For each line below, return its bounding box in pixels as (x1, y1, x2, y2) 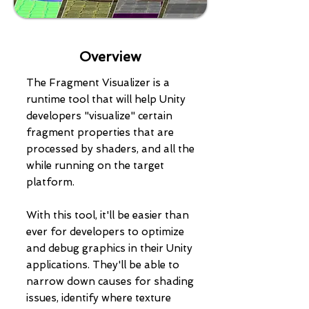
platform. (26, 176, 74, 188)
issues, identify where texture (26, 292, 171, 304)
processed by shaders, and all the (26, 143, 195, 155)
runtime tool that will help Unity (26, 93, 186, 106)
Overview (79, 48, 141, 65)
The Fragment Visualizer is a (26, 77, 170, 89)
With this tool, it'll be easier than (26, 209, 189, 221)
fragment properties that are (26, 126, 174, 139)
